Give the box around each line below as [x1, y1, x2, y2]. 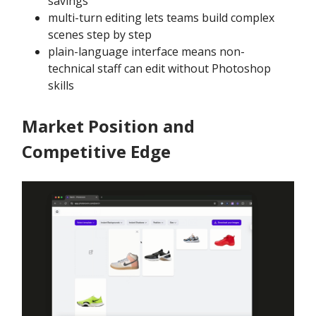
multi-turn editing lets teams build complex [48, 10, 274, 26]
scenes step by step [48, 27, 152, 43]
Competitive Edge [22, 140, 171, 164]
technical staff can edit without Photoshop [48, 61, 271, 77]
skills [48, 78, 74, 94]
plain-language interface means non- [48, 44, 245, 60]
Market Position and [22, 114, 195, 138]
